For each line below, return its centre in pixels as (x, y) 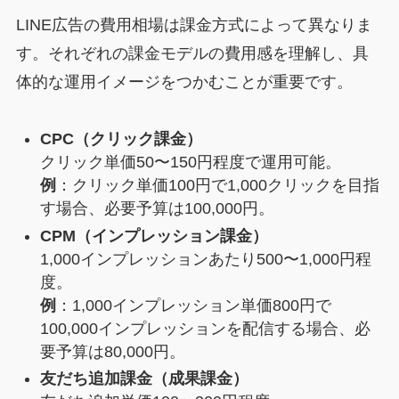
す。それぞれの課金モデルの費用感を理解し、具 (192, 53)
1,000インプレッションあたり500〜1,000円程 (205, 259)
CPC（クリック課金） (121, 139)
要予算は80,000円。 (112, 351)
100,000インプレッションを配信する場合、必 (205, 328)
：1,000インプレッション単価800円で (193, 305)
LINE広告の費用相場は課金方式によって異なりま (194, 24)
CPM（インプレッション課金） (154, 236)
